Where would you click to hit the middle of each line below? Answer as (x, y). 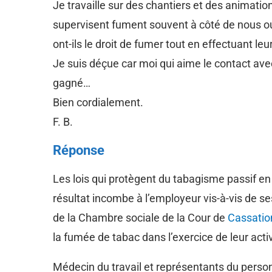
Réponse (79, 150)
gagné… (72, 83)
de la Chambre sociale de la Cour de (140, 217)
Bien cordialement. (98, 102)
